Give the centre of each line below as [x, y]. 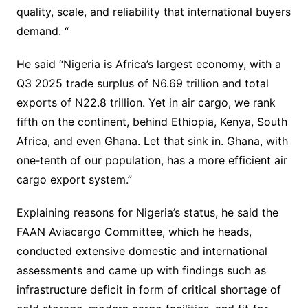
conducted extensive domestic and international [142, 251]
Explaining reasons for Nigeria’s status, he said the [147, 213]
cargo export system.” [74, 180]
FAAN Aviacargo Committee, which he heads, [134, 232]
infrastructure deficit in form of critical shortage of [148, 290]
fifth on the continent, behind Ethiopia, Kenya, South [152, 122]
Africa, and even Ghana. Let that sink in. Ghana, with [152, 141]
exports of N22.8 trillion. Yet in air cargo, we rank [146, 103]
